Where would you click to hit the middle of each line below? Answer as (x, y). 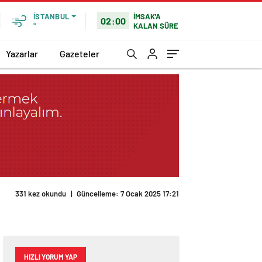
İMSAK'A (147, 16)
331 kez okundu (41, 194)
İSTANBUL (51, 16)
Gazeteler (80, 53)
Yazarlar (22, 53)
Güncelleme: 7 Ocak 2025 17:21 (128, 194)
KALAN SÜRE (156, 25)
